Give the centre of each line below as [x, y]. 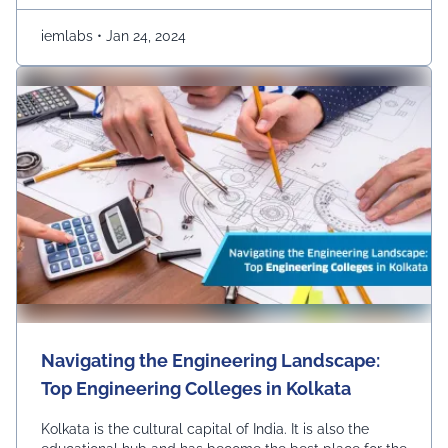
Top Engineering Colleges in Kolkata [196, 388]
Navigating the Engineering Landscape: [210, 360]
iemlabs [69, 36]
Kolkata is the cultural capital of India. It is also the [205, 429]
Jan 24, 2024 [144, 36]
